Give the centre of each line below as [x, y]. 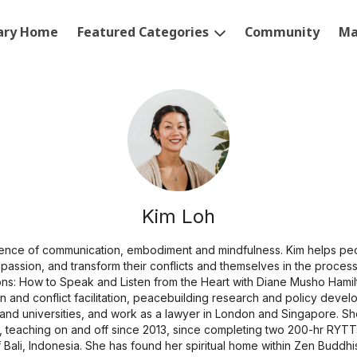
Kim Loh [178, 216]
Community [282, 32]
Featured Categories [145, 32]
